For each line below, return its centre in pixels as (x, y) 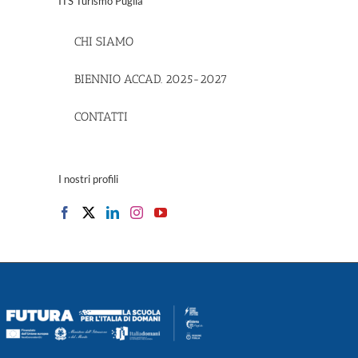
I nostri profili (88, 179)
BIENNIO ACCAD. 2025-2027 (151, 79)
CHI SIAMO (104, 41)
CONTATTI (101, 116)
